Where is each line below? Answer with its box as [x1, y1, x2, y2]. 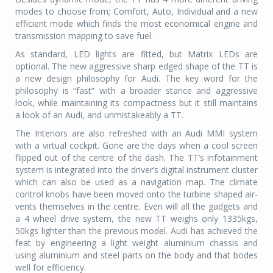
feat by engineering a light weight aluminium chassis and [15, 236, 258, 249]
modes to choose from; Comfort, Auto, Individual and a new [15, 5, 258, 17]
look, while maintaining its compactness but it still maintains [15, 96, 258, 108]
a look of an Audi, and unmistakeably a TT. [15, 108, 183, 121]
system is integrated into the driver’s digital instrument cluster [15, 163, 258, 175]
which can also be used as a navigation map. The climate [15, 175, 258, 188]
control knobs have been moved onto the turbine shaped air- [15, 188, 258, 200]
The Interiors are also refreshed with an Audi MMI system [15, 127, 258, 139]
